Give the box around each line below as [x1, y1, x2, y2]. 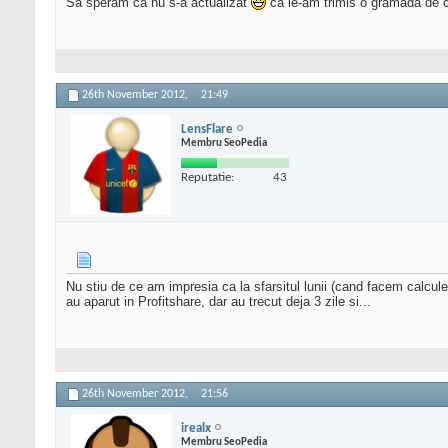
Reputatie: [181, 170, 234, 184]
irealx [181, 421, 211, 435]
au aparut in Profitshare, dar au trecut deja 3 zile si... [66, 294, 371, 310]
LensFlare [181, 122, 233, 136]
